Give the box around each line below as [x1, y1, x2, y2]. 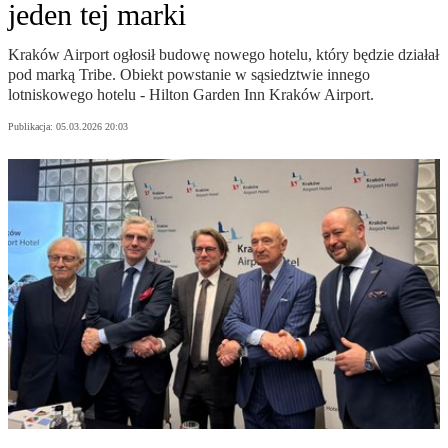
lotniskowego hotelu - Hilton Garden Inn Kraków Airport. [8, 86, 374, 104]
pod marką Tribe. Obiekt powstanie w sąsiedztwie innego [8, 66, 370, 84]
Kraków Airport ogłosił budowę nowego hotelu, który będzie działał [8, 46, 439, 64]
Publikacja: [8, 121, 56, 133]
